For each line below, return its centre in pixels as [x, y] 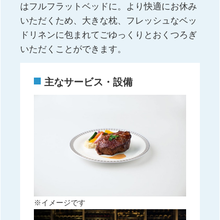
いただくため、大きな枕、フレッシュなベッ [109, 21]
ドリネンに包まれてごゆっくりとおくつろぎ [109, 35]
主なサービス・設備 [89, 82]
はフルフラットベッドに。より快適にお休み [109, 6]
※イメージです [60, 203]
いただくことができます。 [73, 49]
